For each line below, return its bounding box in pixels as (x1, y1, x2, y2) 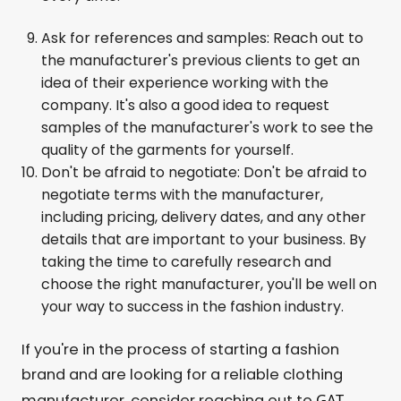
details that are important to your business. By (41, 229, 366, 250)
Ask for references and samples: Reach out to (41, 28, 363, 48)
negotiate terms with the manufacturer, (41, 184, 323, 205)
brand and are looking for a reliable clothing (21, 364, 343, 385)
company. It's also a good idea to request (41, 95, 329, 115)
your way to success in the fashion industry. (41, 296, 344, 317)
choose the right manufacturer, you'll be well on (41, 274, 377, 294)
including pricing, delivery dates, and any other (41, 207, 366, 227)
